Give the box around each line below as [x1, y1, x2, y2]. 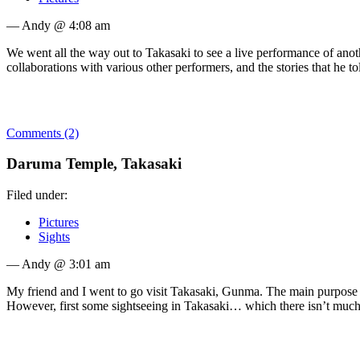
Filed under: [6, 188, 67, 202]
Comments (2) [6, 125, 79, 140]
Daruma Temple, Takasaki [6, 155, 182, 173]
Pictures [39, 215, 79, 229]
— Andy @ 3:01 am [6, 257, 110, 271]
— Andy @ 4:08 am [6, 18, 110, 32]
